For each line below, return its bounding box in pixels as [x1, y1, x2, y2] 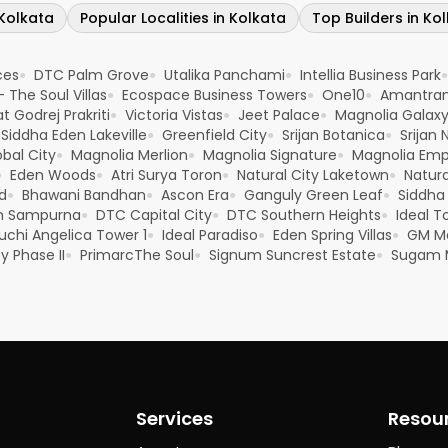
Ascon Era [161, 185, 229, 206]
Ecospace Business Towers [122, 85, 307, 106]
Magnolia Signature [203, 145, 337, 166]
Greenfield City [162, 125, 267, 146]
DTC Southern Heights [227, 205, 381, 226]
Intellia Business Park [300, 65, 441, 86]
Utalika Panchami [164, 65, 285, 86]
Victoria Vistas [125, 105, 223, 126]
